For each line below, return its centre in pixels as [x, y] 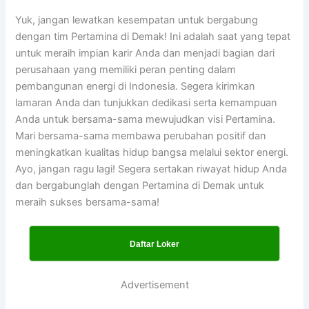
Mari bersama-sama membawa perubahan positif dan [141, 136]
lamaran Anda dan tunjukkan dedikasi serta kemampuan [147, 102]
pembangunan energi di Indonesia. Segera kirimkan [136, 86]
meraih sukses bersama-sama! [88, 202]
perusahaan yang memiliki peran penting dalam [126, 69]
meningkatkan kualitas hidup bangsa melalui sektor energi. [152, 152]
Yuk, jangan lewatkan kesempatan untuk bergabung [137, 20]
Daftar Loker [154, 245]
